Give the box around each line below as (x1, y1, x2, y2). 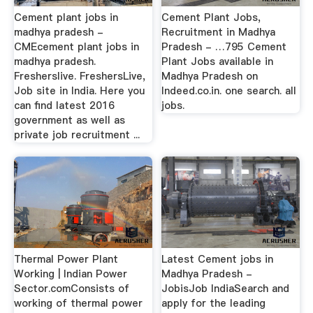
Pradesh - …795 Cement (161, 40, 287, 54)
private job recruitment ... (13, 128, 140, 143)
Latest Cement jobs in (161, 252, 274, 266)
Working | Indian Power (13, 266, 127, 281)
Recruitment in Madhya (161, 25, 276, 40)
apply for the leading (161, 296, 266, 310)
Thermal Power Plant (13, 252, 118, 266)
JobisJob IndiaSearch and (161, 281, 290, 296)
